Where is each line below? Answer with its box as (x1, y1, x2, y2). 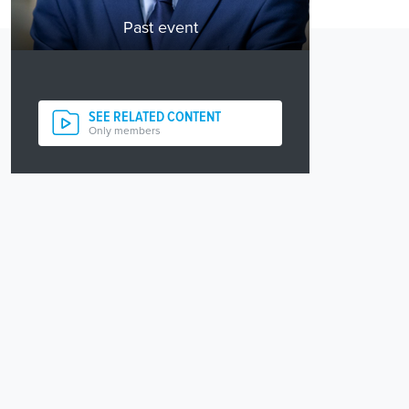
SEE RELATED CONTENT (89, 109, 222, 124)
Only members (89, 123, 162, 138)
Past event (122, 16, 198, 37)
